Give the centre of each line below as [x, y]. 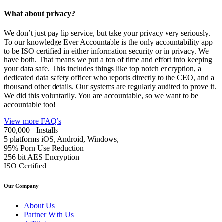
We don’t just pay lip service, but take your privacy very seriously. [107, 33]
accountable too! [30, 105]
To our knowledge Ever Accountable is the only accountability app [108, 42]
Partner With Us [49, 215]
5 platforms [22, 139]
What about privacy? [40, 14]
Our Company [21, 186]
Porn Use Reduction [52, 148]
